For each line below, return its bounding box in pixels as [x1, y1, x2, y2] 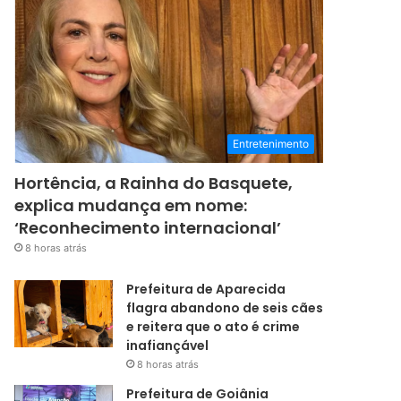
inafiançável [126, 337, 209, 355]
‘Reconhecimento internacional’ [14, 217, 282, 240]
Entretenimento [233, 137, 309, 151]
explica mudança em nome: [14, 194, 248, 218]
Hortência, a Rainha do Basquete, [14, 172, 294, 195]
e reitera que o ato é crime [126, 318, 301, 337]
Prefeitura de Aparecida [126, 280, 286, 299]
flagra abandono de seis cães [126, 299, 324, 318]
